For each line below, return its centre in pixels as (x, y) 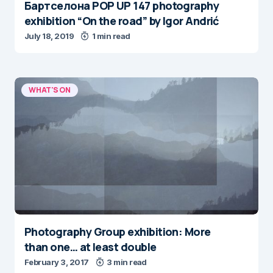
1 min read (111, 36)
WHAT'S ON (50, 90)
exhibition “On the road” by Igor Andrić (122, 21)
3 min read (127, 262)
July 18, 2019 (49, 36)
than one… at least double (90, 247)
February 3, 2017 (57, 262)
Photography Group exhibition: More (118, 232)
